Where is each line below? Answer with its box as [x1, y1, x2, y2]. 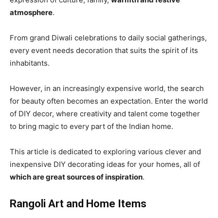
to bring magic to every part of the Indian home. [10, 122, 173, 131]
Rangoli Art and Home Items [10, 198, 146, 210]
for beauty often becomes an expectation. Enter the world [10, 96, 208, 106]
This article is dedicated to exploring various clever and [10, 147, 201, 157]
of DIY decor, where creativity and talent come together [10, 109, 200, 119]
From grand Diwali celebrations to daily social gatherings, [10, 33, 207, 43]
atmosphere [10, 8, 53, 18]
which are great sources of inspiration [10, 172, 143, 182]
